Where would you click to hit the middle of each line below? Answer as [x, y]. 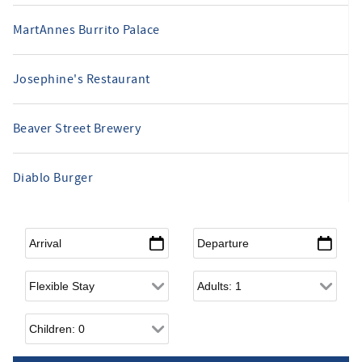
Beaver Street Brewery [77, 128]
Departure [222, 234]
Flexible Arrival [66, 277]
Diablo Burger [53, 177]
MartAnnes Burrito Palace [86, 29]
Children [48, 320]
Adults [210, 277]
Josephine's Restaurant [82, 79]
